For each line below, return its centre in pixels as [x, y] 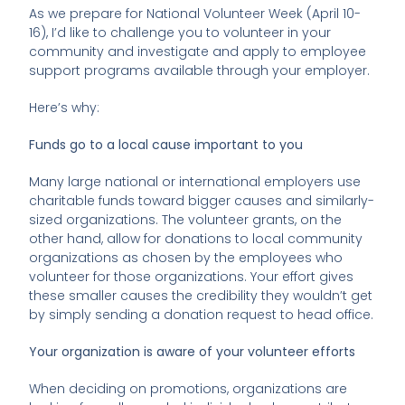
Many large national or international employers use [195, 182]
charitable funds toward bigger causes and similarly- [202, 201]
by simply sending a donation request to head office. [202, 315]
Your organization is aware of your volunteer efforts [193, 352]
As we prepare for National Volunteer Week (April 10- [195, 14]
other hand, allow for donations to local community [196, 239]
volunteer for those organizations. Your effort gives [192, 277]
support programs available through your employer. [200, 71]
